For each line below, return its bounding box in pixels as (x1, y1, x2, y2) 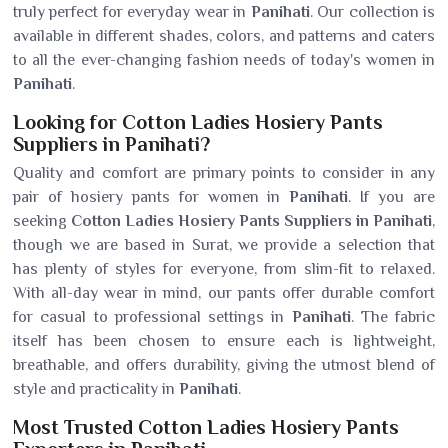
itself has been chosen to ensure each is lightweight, (13, 332, 435, 350)
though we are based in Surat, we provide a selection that (13, 236, 435, 254)
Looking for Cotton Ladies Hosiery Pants (13, 111, 383, 133)
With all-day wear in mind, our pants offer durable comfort (13, 284, 435, 302)
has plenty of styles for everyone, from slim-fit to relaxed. (13, 260, 435, 278)
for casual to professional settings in (13, 308, 292, 326)
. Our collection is (309, 3, 436, 21)
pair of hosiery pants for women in (13, 188, 290, 206)
